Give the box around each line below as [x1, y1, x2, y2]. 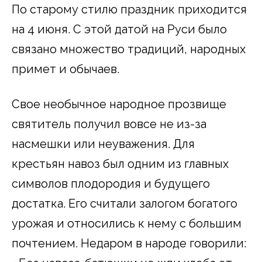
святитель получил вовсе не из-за [12, 117, 206, 132]
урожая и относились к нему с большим [12, 216, 242, 231]
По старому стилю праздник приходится [12, 2, 247, 17]
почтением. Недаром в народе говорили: [12, 236, 246, 251]
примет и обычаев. [12, 62, 119, 77]
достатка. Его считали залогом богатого [12, 196, 237, 211]
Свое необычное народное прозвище [12, 97, 226, 112]
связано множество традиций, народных [12, 42, 246, 57]
